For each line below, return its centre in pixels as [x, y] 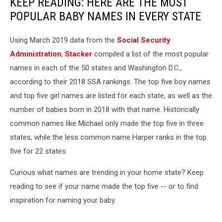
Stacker [79, 54]
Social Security [144, 40]
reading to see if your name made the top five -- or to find [104, 186]
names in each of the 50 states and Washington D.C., [96, 68]
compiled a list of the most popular [150, 54]
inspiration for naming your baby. [63, 200]
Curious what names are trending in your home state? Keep [107, 172]
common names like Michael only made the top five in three [107, 123]
